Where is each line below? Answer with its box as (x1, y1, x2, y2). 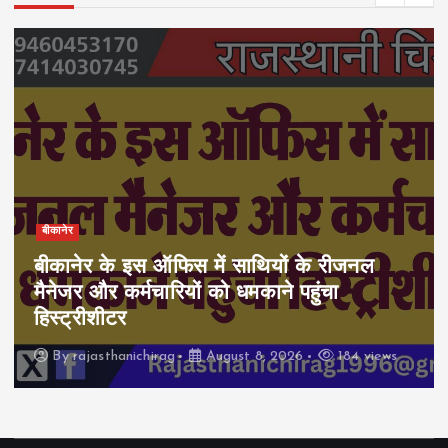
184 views (333, 349, 398, 365)
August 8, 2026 (201, 349, 304, 365)
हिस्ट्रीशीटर (34, 308, 127, 330)
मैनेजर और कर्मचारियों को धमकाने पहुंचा (34, 282, 339, 304)
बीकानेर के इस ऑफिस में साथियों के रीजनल (34, 256, 374, 278)
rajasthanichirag (72, 349, 176, 365)
